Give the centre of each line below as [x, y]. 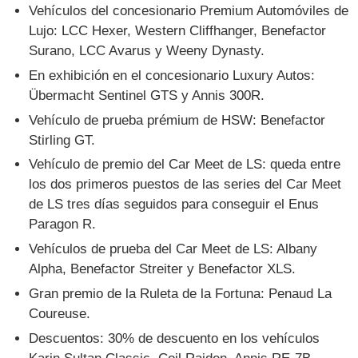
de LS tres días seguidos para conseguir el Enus [174, 205]
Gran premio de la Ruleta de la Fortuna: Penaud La [181, 294]
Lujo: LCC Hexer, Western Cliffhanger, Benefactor [178, 30]
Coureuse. [60, 314]
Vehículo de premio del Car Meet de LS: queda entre [185, 165]
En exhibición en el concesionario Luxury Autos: [172, 75]
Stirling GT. [62, 140]
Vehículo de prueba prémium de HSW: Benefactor [177, 120]
